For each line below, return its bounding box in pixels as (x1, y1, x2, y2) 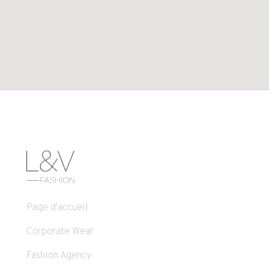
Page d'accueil (26, 200, 88, 213)
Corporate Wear (26, 224, 94, 237)
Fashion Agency (26, 248, 91, 261)
